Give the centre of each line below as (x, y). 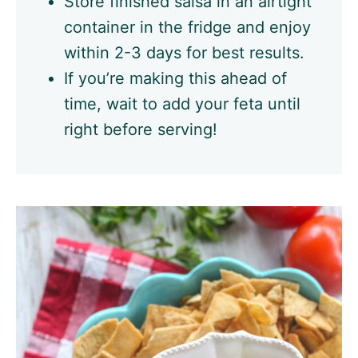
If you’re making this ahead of (175, 79)
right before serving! (141, 130)
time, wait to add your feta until (182, 104)
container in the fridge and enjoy (187, 28)
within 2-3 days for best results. (184, 53)
